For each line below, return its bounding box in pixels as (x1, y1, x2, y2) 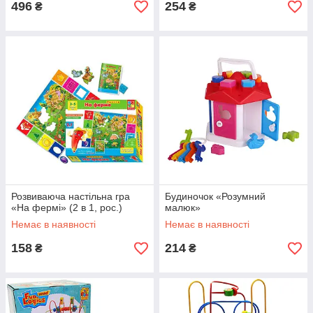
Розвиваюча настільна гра (11, 191, 130, 202)
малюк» (165, 202, 201, 213)
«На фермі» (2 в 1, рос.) (11, 202, 122, 213)
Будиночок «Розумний (165, 191, 265, 202)
